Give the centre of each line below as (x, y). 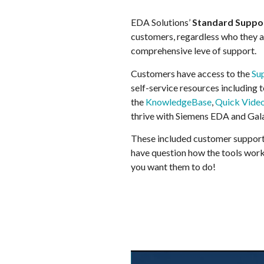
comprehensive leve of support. (194, 51)
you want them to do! (173, 166)
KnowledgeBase (179, 101)
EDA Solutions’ (161, 22)
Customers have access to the (191, 73)
